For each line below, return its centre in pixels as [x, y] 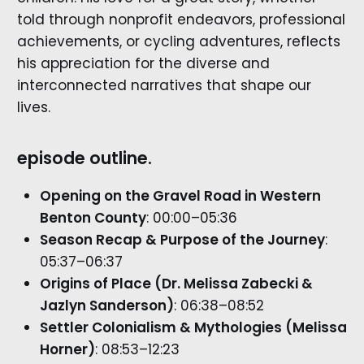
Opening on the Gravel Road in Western [180, 195]
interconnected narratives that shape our [164, 85]
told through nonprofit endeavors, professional [181, 19]
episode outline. [84, 158]
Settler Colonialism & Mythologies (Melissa [193, 327]
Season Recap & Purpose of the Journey [182, 239]
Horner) [67, 349]
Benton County [93, 217]
